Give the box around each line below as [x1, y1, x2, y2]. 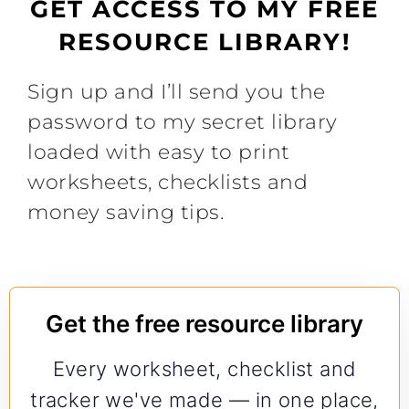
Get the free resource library [46, 309, 363, 338]
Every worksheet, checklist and [52, 357, 357, 381]
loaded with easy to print [27, 140, 290, 164]
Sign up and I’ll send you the [27, 79, 326, 104]
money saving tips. [27, 200, 224, 225]
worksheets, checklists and [27, 170, 308, 194]
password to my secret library [27, 110, 338, 134]
